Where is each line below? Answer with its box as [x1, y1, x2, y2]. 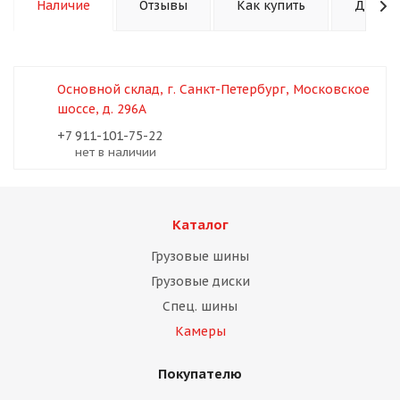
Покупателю [158, 365, 242, 382]
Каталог [171, 216, 229, 233]
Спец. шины [162, 298, 237, 314]
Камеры [174, 323, 226, 339]
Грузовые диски [150, 273, 250, 289]
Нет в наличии [82, 145, 156, 160]
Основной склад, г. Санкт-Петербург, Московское [57, 81, 370, 97]
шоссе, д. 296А [57, 101, 146, 117]
